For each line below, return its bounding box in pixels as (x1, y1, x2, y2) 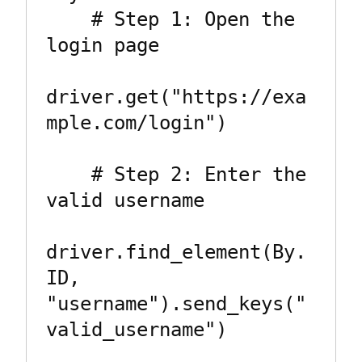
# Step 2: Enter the (46, 163, 91, 187)
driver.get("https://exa (46, 86, 306, 109)
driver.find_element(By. (46, 241, 306, 264)
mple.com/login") (46, 112, 227, 135)
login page (46, 34, 159, 57)
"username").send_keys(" (46, 293, 306, 316)
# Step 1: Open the (46, 8, 91, 32)
